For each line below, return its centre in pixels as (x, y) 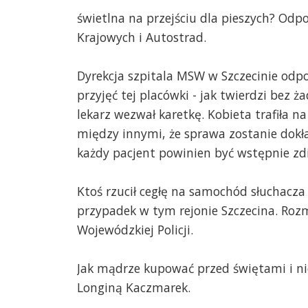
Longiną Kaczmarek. (134, 288)
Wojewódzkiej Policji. (135, 230)
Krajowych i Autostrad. (142, 37)
